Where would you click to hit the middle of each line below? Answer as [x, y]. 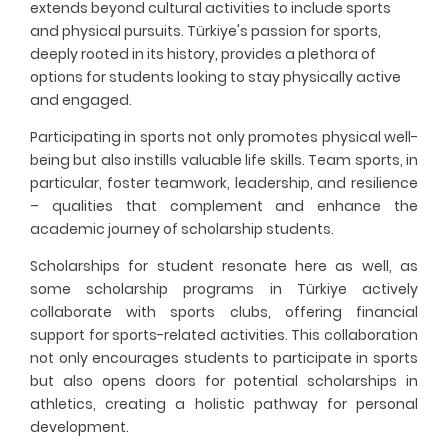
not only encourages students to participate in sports [224, 358]
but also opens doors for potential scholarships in [224, 381]
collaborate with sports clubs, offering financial [224, 312]
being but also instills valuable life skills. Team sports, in [224, 160]
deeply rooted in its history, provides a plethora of [203, 54]
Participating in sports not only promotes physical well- [224, 137]
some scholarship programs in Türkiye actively [224, 289]
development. [79, 427]
